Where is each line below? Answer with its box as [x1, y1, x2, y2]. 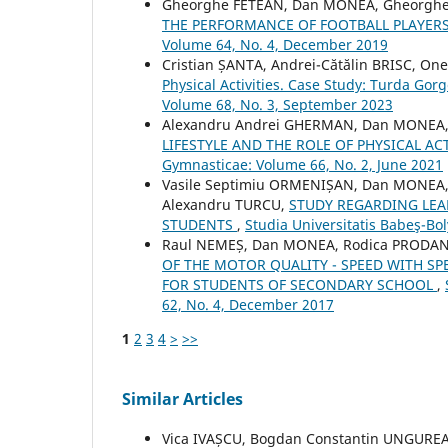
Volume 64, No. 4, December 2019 [162, 35, 388, 55]
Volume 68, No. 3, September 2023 [162, 95, 393, 115]
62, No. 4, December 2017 [162, 295, 334, 315]
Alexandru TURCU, [162, 195, 289, 215]
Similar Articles [122, 388, 243, 411]
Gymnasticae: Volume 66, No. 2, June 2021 [162, 155, 443, 175]
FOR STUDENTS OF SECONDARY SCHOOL [162, 275, 437, 295]
